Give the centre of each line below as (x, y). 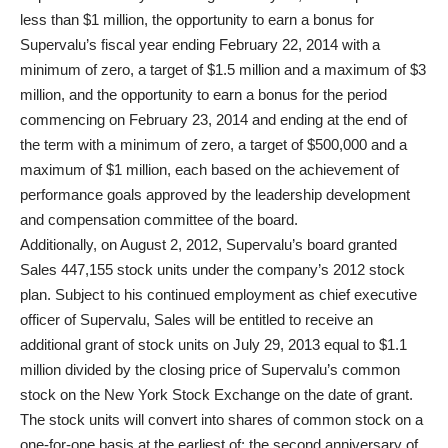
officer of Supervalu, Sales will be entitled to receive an (196, 319)
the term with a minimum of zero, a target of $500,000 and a (213, 144)
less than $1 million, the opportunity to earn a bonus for (197, 19)
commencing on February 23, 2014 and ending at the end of (213, 119)
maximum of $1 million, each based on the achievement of (209, 169)
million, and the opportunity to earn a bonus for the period (203, 94)
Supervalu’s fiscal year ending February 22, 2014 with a (200, 44)
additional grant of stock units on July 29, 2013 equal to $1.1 (213, 344)
